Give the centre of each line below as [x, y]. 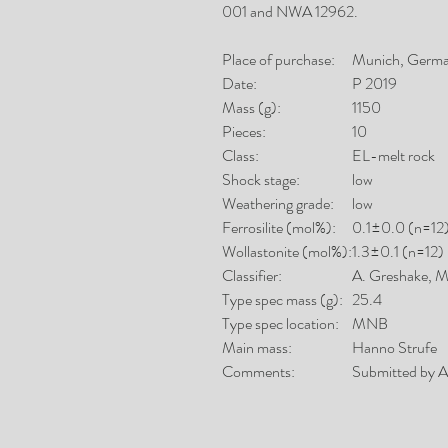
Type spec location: [280, 323]
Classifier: [252, 275]
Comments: [258, 371]
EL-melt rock [393, 155]
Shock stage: [261, 179]
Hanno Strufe [394, 347]
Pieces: [244, 131]
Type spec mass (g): [282, 299]
